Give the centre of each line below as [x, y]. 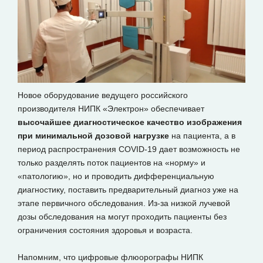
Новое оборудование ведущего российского [103, 95]
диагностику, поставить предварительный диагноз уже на [128, 190]
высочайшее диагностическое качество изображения [130, 122]
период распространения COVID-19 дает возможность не [129, 149]
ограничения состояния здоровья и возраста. [105, 230]
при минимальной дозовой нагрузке [93, 136]
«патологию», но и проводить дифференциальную [116, 176]
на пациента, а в [202, 136]
